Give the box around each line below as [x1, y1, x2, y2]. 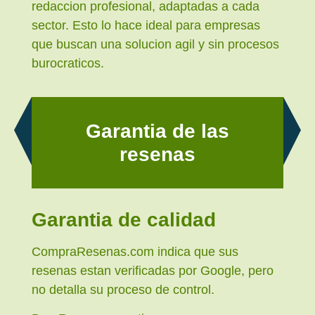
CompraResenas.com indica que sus [32, 244, 238, 259]
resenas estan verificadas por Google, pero [32, 263, 274, 278]
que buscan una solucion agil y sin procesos [32, 37, 279, 51]
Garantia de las [86, 120, 229, 142]
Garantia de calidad [32, 208, 216, 231]
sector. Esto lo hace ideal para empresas [32, 18, 260, 32]
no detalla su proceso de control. [32, 282, 214, 297]
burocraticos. [32, 56, 104, 70]
